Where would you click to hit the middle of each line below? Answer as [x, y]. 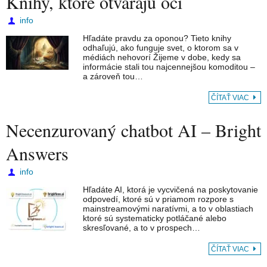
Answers [37, 153]
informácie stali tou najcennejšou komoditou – [169, 67]
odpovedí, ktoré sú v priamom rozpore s [158, 199]
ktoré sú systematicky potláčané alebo [155, 218]
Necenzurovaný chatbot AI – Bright [133, 130]
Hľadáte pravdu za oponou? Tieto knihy [157, 38]
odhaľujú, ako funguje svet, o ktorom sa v [161, 48]
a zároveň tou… [113, 77]
